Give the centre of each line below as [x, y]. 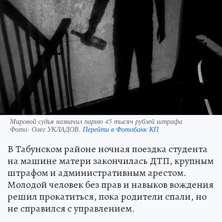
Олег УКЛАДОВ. [57, 129]
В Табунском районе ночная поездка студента [108, 149]
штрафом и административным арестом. [97, 173]
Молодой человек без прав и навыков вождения [111, 185]
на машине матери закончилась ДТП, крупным [111, 161]
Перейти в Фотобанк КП [121, 129]
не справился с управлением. [71, 208]
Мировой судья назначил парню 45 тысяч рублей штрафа [96, 121]
